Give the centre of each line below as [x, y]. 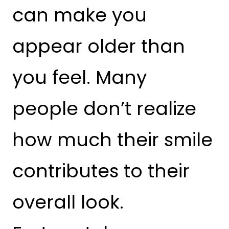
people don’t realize [104, 109]
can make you [79, 15]
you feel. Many [79, 78]
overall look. [68, 202]
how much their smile [112, 140]
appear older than [99, 47]
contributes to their [101, 171]
